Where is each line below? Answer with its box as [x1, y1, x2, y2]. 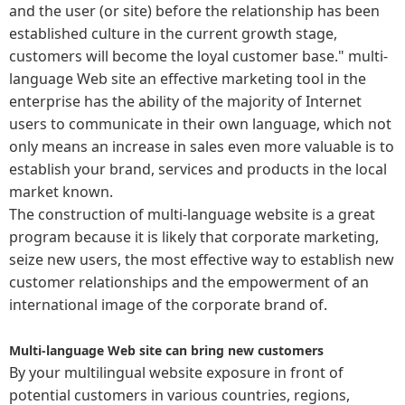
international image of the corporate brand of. [9, 295, 327, 315]
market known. [9, 182, 113, 202]
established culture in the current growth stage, [9, 24, 337, 43]
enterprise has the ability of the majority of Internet [9, 91, 362, 111]
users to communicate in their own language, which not [9, 114, 391, 134]
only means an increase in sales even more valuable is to [9, 137, 394, 156]
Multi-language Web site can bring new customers [9, 342, 324, 359]
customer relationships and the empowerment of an [9, 272, 369, 292]
